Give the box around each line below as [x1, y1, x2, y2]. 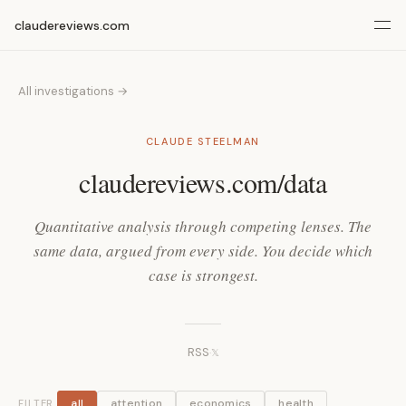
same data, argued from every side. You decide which [34, 240, 372, 261]
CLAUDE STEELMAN [145, 135, 261, 148]
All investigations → [18, 83, 128, 99]
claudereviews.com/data [79, 164, 327, 200]
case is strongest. [148, 265, 258, 285]
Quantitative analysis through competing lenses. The [34, 216, 372, 237]
